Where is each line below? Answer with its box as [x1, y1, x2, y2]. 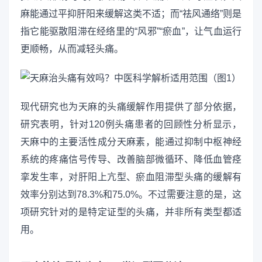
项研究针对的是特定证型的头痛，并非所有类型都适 [20, 206, 242, 217]
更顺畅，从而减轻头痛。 [20, 44, 123, 54]
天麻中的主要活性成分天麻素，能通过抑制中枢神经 [20, 136, 242, 147]
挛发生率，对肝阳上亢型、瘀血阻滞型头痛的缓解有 [20, 171, 242, 182]
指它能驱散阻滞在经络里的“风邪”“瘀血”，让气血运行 [20, 26, 242, 37]
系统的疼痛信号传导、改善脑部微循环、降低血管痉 [20, 154, 242, 164]
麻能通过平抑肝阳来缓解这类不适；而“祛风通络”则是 [20, 9, 242, 19]
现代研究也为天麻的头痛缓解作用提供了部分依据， [20, 101, 242, 112]
